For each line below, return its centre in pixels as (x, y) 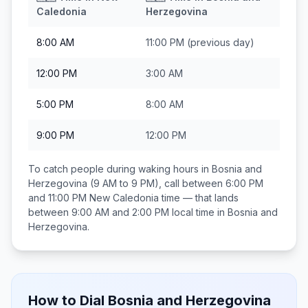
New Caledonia (124, 198)
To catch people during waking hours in (120, 169)
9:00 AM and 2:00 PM (120, 212)
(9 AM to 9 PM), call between (156, 183)
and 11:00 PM (57, 198)
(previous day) (219, 42)
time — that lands (199, 198)
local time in (198, 212)
